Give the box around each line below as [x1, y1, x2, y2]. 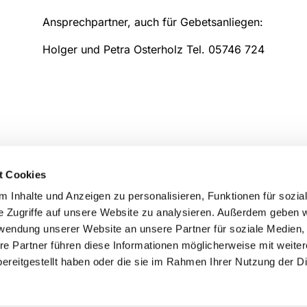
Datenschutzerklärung [69, 285, 182, 299]
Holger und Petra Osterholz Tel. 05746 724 [42, 42, 265, 56]
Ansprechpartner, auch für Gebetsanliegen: [42, 14, 263, 29]
